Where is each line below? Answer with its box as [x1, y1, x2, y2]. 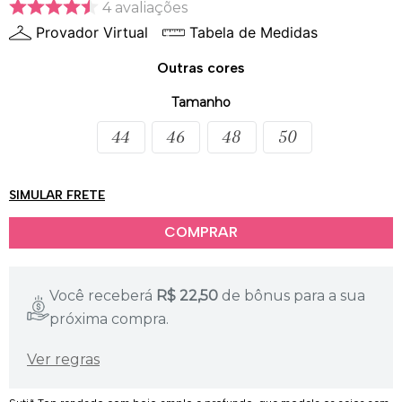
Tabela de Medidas [189, 23, 318, 41]
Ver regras [27, 350, 100, 368]
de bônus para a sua [222, 286, 366, 304]
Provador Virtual [36, 23, 148, 41]
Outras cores [157, 59, 245, 76]
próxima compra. [49, 310, 170, 328]
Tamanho [171, 94, 231, 110]
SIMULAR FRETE [9, 187, 105, 203]
